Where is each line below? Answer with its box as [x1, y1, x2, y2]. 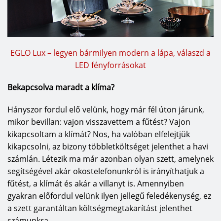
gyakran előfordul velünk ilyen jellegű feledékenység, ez [7, 190, 211, 202]
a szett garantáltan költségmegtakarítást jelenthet [7, 203, 192, 214]
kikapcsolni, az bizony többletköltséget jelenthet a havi [7, 141, 208, 152]
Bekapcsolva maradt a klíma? [7, 82, 114, 93]
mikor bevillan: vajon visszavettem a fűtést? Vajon [7, 116, 190, 128]
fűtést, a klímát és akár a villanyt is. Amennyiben [7, 178, 184, 189]
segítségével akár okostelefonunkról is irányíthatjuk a [7, 166, 204, 177]
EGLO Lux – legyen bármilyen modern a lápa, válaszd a [10, 47, 211, 59]
